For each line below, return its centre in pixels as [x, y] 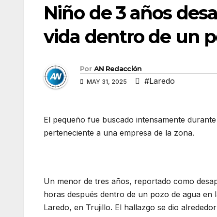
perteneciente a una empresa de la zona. [119, 132]
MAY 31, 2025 [107, 81]
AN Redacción [118, 69]
